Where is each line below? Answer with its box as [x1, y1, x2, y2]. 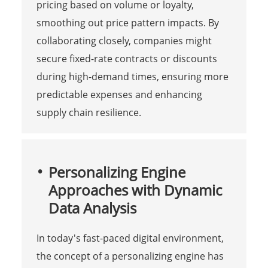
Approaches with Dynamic [48, 179, 222, 200]
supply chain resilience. [36, 105, 141, 119]
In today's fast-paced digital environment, [36, 231, 224, 245]
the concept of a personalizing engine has [36, 249, 224, 263]
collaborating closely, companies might [36, 33, 212, 47]
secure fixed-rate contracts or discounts [36, 51, 217, 65]
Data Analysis [48, 197, 136, 218]
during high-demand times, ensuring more [36, 69, 229, 83]
